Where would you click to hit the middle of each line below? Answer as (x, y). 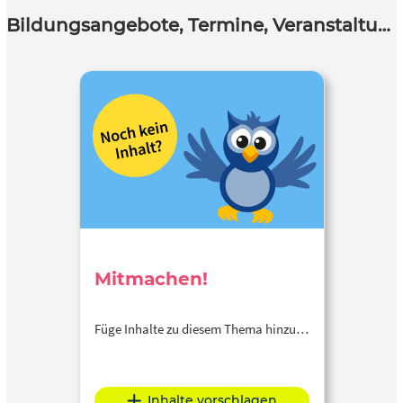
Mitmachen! (151, 279)
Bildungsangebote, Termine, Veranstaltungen (384, 26)
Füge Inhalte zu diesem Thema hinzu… (201, 328)
